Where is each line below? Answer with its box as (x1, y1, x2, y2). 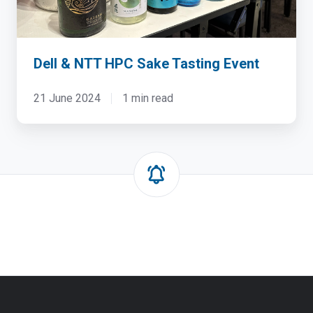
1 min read (122, 91, 173, 105)
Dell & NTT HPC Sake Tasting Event (34, 54, 259, 72)
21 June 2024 (34, 91, 101, 105)
